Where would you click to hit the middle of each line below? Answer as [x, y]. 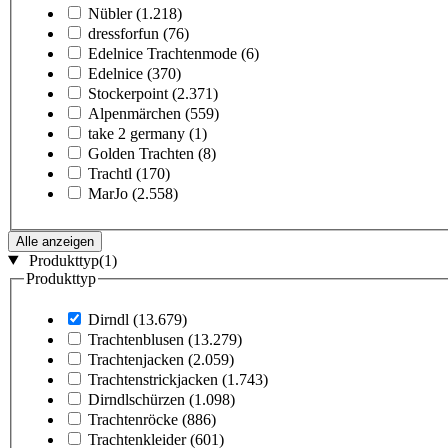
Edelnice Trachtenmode [162, 53]
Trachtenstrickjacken [153, 380]
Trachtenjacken [136, 360]
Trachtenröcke [133, 420]
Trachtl [110, 173]
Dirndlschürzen [136, 400]
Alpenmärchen [134, 113]
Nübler [110, 13]
